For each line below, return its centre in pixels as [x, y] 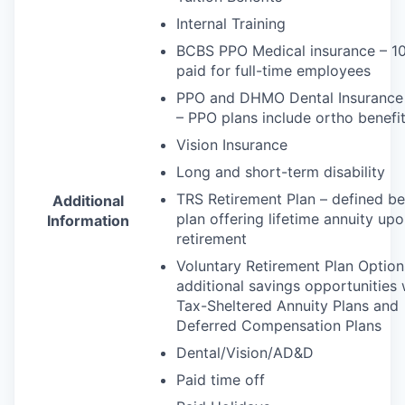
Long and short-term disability [281, 171]
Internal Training [231, 23]
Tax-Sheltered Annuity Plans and [287, 305]
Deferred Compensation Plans [279, 325]
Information [88, 220]
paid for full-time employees [273, 70]
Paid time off [221, 379]
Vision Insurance [232, 144]
